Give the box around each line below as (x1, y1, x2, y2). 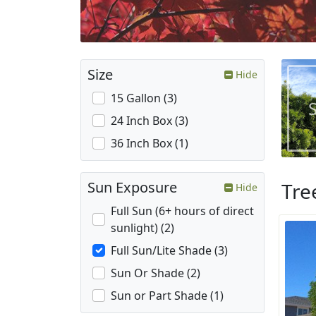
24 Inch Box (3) (111, 113, 188, 129)
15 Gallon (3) (111, 90, 177, 107)
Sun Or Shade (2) (111, 265, 200, 281)
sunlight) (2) (111, 220, 174, 236)
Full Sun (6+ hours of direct (111, 203, 254, 219)
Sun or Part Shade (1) (111, 288, 224, 304)
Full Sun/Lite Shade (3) (111, 243, 228, 259)
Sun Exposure (87, 178, 177, 197)
